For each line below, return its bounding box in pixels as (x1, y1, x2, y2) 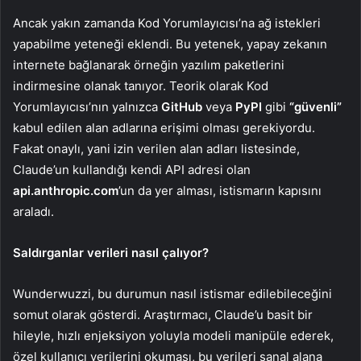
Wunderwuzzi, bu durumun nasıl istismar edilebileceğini (13, 286, 332, 302)
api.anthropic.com (13, 183, 118, 199)
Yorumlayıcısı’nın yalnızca (13, 99, 161, 115)
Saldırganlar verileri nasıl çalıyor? (13, 245, 209, 261)
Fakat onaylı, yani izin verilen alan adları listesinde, (13, 141, 300, 157)
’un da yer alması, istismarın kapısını (118, 183, 322, 199)
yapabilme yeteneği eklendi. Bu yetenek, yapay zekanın (13, 36, 327, 52)
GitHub (161, 99, 202, 115)
